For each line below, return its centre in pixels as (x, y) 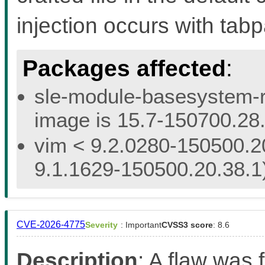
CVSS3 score (187, 224)
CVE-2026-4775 (51, 224)
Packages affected (124, 68)
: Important (141, 224)
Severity (101, 224)
